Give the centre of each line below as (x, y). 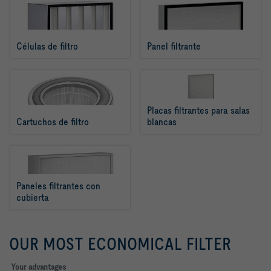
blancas (162, 122)
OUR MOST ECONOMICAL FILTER (120, 244)
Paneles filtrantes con (58, 186)
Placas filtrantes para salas (199, 110)
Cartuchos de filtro (53, 122)
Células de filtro (47, 46)
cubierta (33, 198)
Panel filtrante (174, 46)
